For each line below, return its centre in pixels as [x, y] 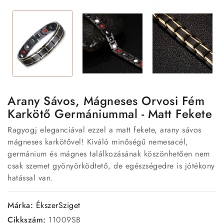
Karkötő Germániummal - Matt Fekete [110, 113]
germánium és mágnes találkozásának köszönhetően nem [109, 153]
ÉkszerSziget [58, 205]
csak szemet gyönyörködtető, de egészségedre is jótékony [111, 165]
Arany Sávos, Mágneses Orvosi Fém [106, 100]
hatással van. [30, 177]
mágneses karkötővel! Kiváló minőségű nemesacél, [98, 141]
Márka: [20, 205]
